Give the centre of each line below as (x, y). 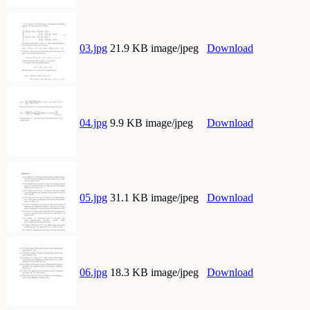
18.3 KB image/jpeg (154, 273)
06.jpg (93, 273)
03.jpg (93, 48)
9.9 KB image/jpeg (152, 123)
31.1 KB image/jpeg (154, 198)
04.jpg (93, 123)
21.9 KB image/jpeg (154, 48)
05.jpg (93, 198)
